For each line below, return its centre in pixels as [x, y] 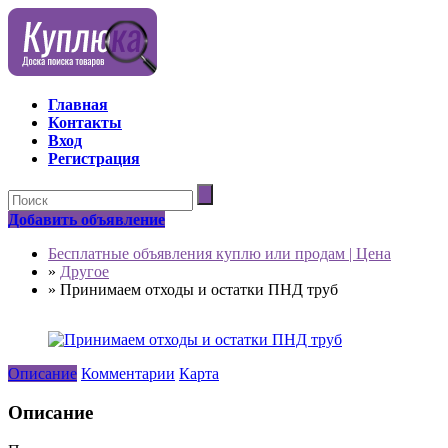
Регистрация [94, 158]
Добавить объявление [86, 219]
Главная [78, 104]
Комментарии [128, 373]
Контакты [85, 122]
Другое [84, 271]
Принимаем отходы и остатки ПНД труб [199, 289]
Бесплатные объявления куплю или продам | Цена [219, 253]
